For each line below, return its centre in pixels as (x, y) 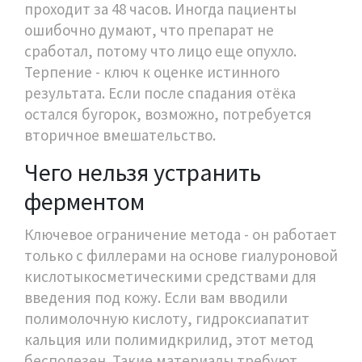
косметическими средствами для (200, 276)
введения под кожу (91, 297)
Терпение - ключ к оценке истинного (152, 72)
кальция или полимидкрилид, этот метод (169, 339)
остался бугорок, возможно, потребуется (168, 114)
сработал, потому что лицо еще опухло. (160, 51)
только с (55, 255)
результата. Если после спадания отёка (160, 93)
